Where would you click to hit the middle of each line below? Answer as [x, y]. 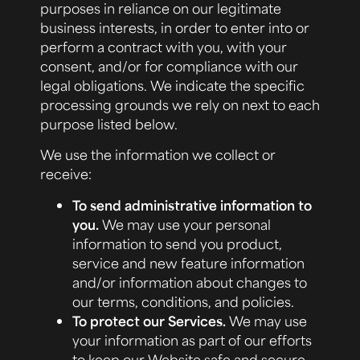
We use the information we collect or [158, 155]
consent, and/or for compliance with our [169, 65]
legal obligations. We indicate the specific [172, 85]
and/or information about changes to [190, 282]
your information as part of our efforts [192, 340]
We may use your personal [186, 224]
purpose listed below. [109, 123]
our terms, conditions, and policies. [183, 301]
